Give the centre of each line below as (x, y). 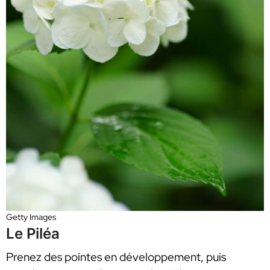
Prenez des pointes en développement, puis (116, 257)
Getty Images (31, 217)
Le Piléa (33, 234)
